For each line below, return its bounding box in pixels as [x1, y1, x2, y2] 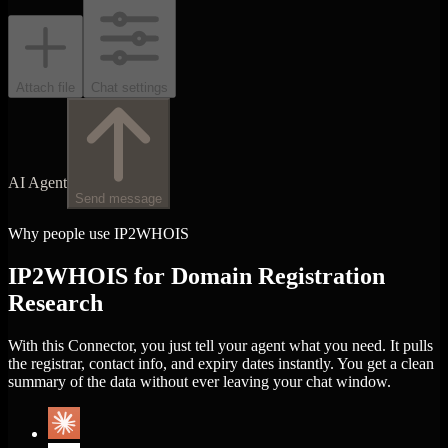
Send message [75, 190, 162, 206]
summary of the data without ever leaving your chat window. [8, 372, 391, 390]
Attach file [16, 79, 75, 95]
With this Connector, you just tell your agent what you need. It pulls [8, 336, 433, 354]
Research [8, 289, 103, 316]
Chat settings [91, 79, 168, 95]
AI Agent [8, 173, 67, 191]
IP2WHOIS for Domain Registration [8, 262, 385, 289]
